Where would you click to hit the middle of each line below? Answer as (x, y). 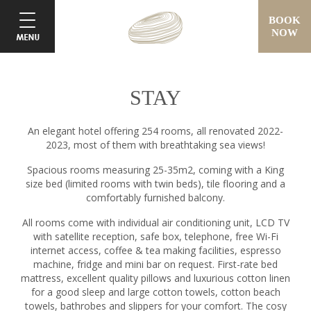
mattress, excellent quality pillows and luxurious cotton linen (155, 278)
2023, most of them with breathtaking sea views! (155, 145)
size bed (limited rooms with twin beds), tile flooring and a (155, 184)
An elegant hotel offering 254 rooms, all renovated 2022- (155, 131)
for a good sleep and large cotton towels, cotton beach (155, 292)
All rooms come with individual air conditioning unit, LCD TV (155, 222)
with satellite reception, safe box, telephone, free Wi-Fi (155, 236)
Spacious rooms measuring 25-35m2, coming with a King (155, 170)
